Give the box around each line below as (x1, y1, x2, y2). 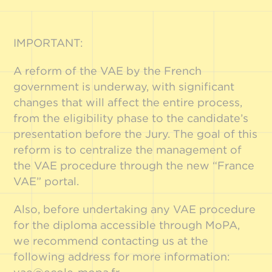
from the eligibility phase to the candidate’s (13, 112, 249, 124)
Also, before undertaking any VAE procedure (13, 203, 256, 216)
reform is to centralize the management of (13, 143, 242, 156)
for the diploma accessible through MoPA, (13, 219, 240, 231)
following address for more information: (13, 250, 231, 263)
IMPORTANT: (13, 36, 84, 49)
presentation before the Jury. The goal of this (13, 127, 258, 140)
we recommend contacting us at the (13, 234, 209, 247)
